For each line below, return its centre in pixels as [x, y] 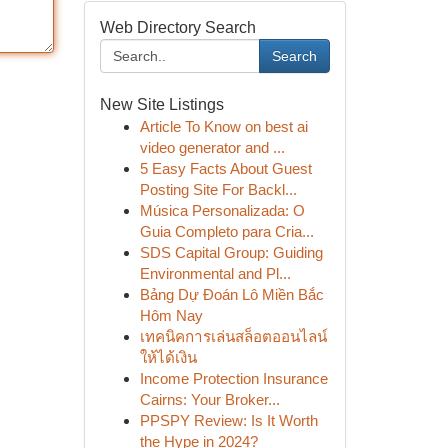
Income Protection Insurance [233, 378]
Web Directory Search [177, 27]
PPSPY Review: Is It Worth [228, 420]
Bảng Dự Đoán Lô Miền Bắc [231, 294]
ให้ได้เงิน [168, 357]
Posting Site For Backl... [218, 189]
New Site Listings [161, 104]
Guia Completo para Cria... [226, 231]
